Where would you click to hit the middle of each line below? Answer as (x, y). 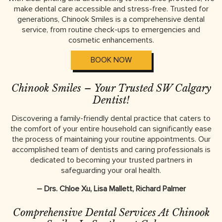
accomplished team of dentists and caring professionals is (111, 149)
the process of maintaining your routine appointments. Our (111, 139)
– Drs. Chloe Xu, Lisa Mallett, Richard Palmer (111, 189)
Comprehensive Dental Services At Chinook (111, 212)
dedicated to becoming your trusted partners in (111, 160)
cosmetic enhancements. (111, 40)
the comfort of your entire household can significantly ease (111, 129)
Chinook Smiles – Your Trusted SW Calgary (111, 88)
